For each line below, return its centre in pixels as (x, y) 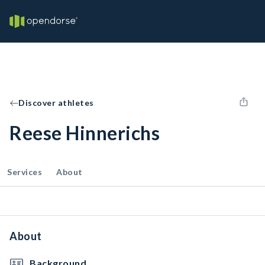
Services (25, 172)
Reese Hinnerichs (85, 133)
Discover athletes (56, 103)
